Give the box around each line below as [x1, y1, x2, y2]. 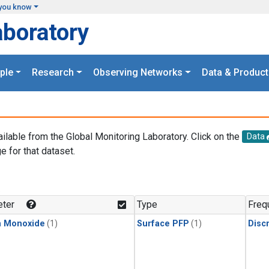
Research [32, 67, 74, 79]
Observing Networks [93, 67, 183, 79]
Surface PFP [137, 219, 189, 229]
